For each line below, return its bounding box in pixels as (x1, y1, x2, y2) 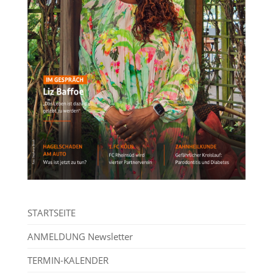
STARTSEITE (27, 207, 76, 219)
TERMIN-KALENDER (27, 254, 108, 267)
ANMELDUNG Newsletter (27, 230, 133, 243)
